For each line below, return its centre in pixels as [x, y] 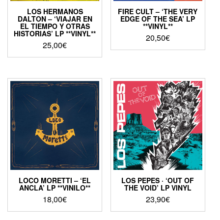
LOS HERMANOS [55, 11]
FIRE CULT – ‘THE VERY [158, 11]
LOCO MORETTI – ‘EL [55, 180]
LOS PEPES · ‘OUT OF [158, 180]
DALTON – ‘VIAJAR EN [55, 18]
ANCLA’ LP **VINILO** [55, 188]
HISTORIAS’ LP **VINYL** [55, 33]
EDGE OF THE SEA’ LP [158, 18]
